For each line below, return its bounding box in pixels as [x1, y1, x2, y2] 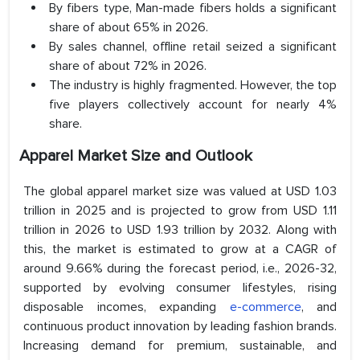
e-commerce [229, 299, 301, 316]
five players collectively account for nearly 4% [49, 96, 337, 113]
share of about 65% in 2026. [49, 19, 208, 36]
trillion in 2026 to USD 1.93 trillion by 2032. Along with [23, 222, 337, 239]
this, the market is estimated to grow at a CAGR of [23, 241, 337, 258]
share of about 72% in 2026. [49, 58, 207, 75]
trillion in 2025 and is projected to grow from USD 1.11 [23, 202, 337, 219]
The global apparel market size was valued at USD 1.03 [23, 183, 337, 200]
